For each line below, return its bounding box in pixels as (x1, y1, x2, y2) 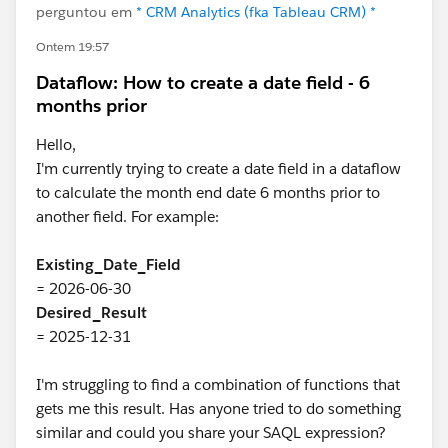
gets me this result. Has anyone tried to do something (36, 399, 401, 418)
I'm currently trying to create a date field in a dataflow (36, 159, 401, 178)
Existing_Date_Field (36, 255, 181, 274)
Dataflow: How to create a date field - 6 (36, 71, 370, 94)
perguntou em (36, 3, 136, 21)
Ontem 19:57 (36, 38, 109, 55)
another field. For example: (36, 207, 223, 226)
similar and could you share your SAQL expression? (36, 423, 394, 442)
